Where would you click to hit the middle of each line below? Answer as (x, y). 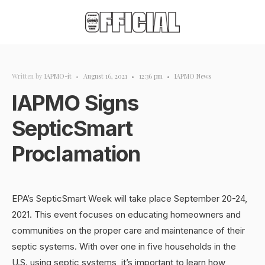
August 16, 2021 (105, 76)
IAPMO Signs (75, 103)
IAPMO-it (58, 76)
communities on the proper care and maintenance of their (128, 230)
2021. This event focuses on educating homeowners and (126, 214)
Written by (28, 76)
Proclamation (76, 154)
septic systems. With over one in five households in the (124, 246)
